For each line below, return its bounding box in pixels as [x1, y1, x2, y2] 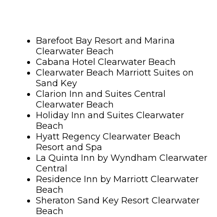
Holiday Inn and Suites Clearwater [36, 110, 184, 121]
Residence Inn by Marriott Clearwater [36, 174, 199, 185]
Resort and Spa [36, 142, 102, 153]
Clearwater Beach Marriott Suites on [36, 67, 194, 78]
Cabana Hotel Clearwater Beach [36, 57, 181, 68]
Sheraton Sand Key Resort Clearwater [36, 195, 200, 206]
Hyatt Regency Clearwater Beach [36, 131, 181, 142]
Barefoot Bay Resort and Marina [36, 35, 175, 46]
